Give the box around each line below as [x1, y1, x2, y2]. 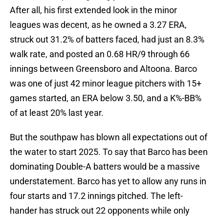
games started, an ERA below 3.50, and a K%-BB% [10, 93, 201, 104]
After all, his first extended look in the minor [10, 5, 177, 16]
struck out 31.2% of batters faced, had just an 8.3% [10, 34, 204, 45]
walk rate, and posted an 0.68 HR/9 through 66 [10, 49, 190, 60]
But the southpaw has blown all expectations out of [10, 132, 207, 143]
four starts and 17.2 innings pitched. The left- [10, 191, 183, 201]
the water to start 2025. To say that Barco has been [10, 147, 208, 157]
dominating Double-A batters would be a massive [10, 161, 200, 172]
